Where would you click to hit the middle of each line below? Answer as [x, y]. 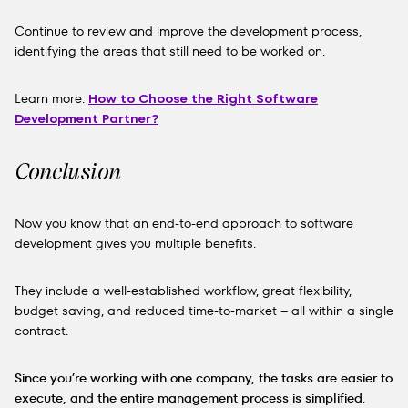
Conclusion [68, 171]
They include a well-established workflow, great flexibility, [183, 291]
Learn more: [51, 98]
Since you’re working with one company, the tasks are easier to [204, 378]
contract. [41, 331]
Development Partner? [87, 118]
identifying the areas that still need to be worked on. [170, 51]
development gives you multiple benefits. [135, 243]
